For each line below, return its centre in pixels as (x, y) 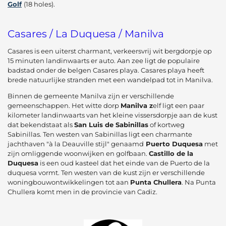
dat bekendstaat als (41, 125)
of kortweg (166, 125)
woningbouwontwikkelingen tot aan (69, 182)
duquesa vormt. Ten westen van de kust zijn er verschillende (106, 173)
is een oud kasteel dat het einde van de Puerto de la (124, 163)
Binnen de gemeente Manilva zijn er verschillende (91, 96)
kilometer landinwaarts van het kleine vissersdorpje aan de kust (112, 115)
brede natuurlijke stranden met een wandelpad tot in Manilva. (110, 80)
